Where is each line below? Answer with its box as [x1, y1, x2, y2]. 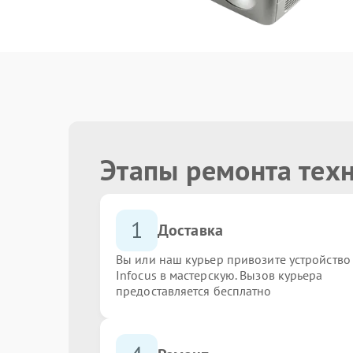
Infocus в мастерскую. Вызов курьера [116, 266, 323, 283]
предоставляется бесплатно [116, 282, 272, 299]
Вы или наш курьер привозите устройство [116, 251, 351, 267]
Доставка [158, 220, 223, 241]
